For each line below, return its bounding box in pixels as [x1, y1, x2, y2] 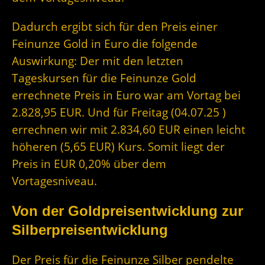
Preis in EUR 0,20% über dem [12, 156, 166, 172]
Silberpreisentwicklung [12, 222, 168, 238]
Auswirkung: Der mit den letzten [12, 53, 183, 69]
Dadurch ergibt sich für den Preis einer [12, 19, 218, 34]
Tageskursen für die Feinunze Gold [12, 70, 196, 86]
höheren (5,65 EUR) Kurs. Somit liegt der [12, 139, 225, 154]
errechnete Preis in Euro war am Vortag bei [12, 88, 241, 103]
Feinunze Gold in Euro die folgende [12, 36, 198, 51]
